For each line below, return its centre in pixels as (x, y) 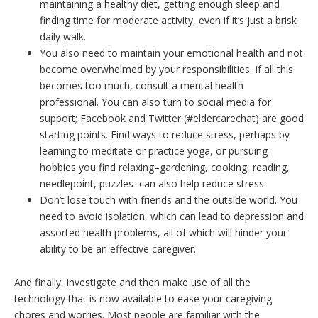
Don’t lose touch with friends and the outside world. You (169, 200)
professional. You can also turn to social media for (155, 102)
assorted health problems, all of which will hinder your (163, 232)
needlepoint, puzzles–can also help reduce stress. (153, 183)
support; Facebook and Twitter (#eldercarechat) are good (172, 118)
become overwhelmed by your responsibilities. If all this (166, 69)
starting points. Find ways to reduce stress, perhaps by (165, 135)
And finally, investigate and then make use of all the (132, 282)
